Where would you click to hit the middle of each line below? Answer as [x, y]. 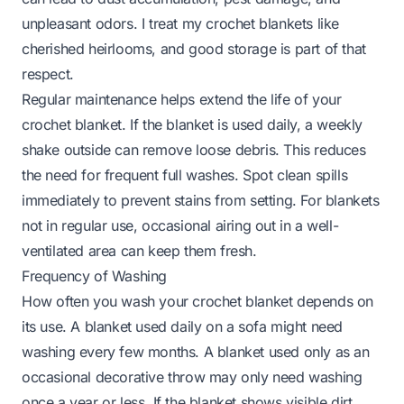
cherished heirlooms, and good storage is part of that [194, 48]
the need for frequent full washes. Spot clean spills [185, 174]
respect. [48, 73]
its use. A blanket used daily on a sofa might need [183, 326]
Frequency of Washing [94, 275]
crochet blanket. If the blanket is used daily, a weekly [193, 124]
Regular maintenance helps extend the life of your [182, 99]
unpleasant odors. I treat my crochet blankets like [181, 23]
